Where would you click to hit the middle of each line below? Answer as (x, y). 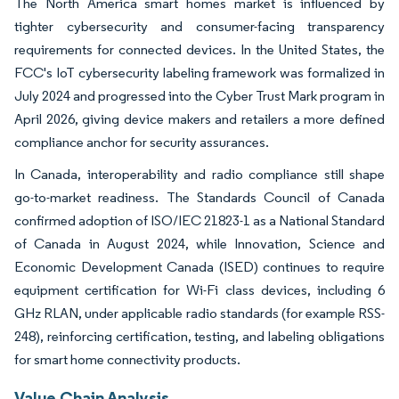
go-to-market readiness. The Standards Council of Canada (199, 197)
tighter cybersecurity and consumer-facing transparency (199, 26)
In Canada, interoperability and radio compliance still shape (199, 174)
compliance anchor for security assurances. (142, 142)
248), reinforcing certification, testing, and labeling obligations (199, 336)
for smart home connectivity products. (127, 359)
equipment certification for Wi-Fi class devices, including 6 (199, 289)
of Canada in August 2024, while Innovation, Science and (199, 243)
